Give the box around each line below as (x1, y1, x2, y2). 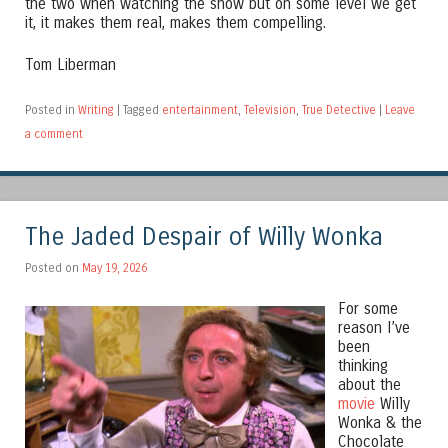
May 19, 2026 (82, 261, 147, 276)
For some (337, 299, 398, 318)
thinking (337, 356, 388, 375)
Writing (78, 103, 114, 118)
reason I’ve (337, 318, 410, 337)
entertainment (162, 103, 238, 118)
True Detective (302, 103, 376, 118)
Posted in (25, 103, 78, 118)
